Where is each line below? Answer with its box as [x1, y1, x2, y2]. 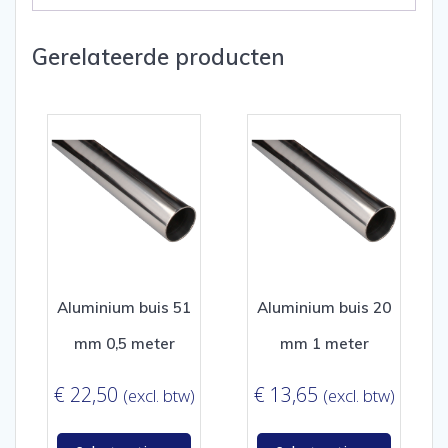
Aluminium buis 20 [257, 298, 391, 318]
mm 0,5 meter [73, 334, 175, 354]
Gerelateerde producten [32, 42, 285, 72]
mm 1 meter [279, 334, 369, 354]
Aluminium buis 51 [57, 298, 191, 318]
